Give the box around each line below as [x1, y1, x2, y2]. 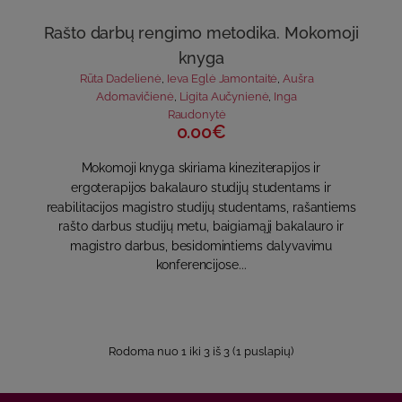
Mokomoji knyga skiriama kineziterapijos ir [81, 161, 321, 176]
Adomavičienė [96, 90, 174, 103]
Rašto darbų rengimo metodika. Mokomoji [43, 23, 359, 43]
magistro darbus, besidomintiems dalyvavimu [69, 238, 333, 253]
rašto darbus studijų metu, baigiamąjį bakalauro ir [58, 219, 344, 234]
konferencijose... [155, 258, 247, 273]
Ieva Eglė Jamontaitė [166, 72, 278, 86]
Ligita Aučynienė [179, 90, 269, 103]
